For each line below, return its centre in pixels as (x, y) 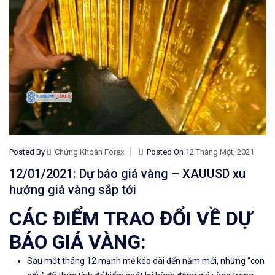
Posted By (28, 152)
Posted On (166, 152)
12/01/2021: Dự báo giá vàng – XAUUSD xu (127, 174)
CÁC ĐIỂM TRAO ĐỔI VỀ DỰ (131, 219)
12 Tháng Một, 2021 (220, 152)
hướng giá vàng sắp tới (73, 190)
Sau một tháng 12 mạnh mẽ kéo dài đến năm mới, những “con (146, 261)
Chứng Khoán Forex (89, 152)
